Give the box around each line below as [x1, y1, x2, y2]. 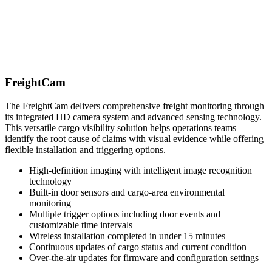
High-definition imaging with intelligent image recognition [29, 165, 252, 175]
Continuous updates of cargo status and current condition [29, 241, 246, 252]
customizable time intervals [29, 219, 132, 230]
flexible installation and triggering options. [5, 144, 166, 155]
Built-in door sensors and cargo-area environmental [29, 186, 225, 197]
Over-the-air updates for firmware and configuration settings [29, 252, 259, 263]
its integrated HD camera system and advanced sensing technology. [5, 111, 262, 122]
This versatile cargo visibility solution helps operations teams [5, 122, 236, 133]
